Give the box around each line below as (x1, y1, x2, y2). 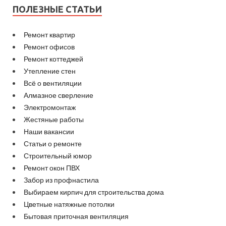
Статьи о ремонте (24, 139, 82, 148)
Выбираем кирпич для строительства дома (24, 188, 164, 197)
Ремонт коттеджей (24, 54, 83, 64)
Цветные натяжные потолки (24, 200, 115, 209)
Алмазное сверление (24, 91, 93, 100)
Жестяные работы (24, 115, 84, 124)
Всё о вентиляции (24, 79, 82, 88)
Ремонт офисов (24, 42, 75, 51)
